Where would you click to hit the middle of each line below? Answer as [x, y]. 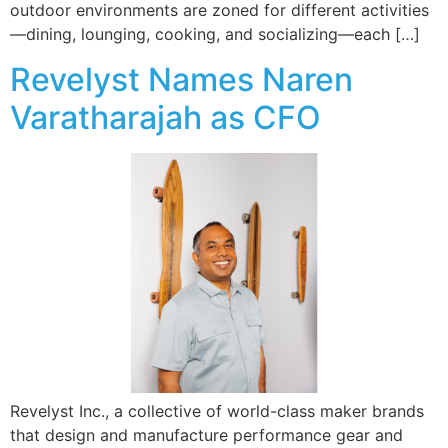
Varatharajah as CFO [165, 117]
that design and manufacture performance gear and [206, 435]
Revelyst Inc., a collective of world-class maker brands [217, 411]
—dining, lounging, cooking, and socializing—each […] [215, 34]
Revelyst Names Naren [181, 79]
